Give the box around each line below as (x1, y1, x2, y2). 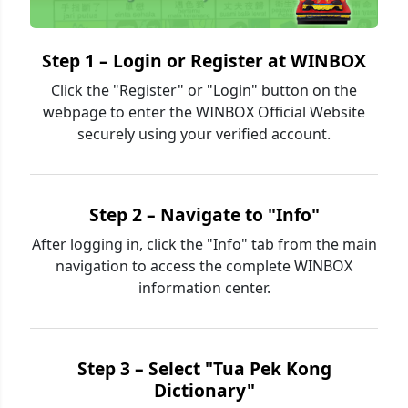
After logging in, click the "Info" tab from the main (31, 234, 377, 255)
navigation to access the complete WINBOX (56, 256, 352, 277)
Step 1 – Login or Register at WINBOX (42, 48, 366, 74)
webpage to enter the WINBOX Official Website (43, 102, 365, 123)
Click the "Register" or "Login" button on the (51, 80, 357, 101)
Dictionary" (153, 378, 255, 403)
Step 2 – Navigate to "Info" (88, 202, 320, 228)
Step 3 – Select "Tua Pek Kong (76, 356, 331, 382)
